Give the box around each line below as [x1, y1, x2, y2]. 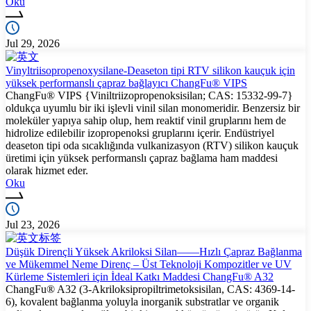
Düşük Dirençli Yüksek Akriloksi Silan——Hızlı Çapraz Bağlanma [6, 245, 302, 258]
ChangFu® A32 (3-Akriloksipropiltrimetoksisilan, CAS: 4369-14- [6, 283, 295, 295]
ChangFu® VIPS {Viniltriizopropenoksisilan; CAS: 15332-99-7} [6, 89, 293, 101]
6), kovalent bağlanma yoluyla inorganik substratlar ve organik [6, 295, 279, 308]
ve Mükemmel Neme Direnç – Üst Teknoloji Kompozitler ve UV [6, 258, 292, 270]
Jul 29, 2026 [6, 37, 60, 49]
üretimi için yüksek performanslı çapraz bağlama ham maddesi [6, 151, 278, 164]
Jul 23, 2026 [6, 218, 60, 230]
